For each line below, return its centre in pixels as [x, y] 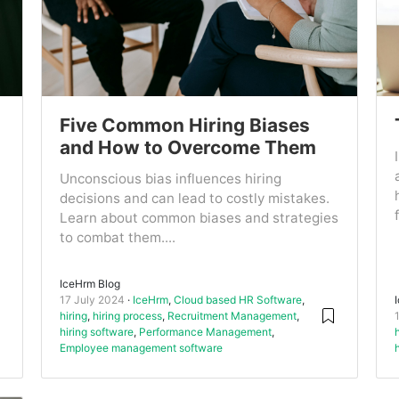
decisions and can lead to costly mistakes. [194, 198]
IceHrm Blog [90, 283]
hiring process [127, 315]
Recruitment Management [232, 315]
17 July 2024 [92, 299]
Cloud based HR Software [237, 299]
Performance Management [205, 331]
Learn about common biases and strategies [199, 217]
